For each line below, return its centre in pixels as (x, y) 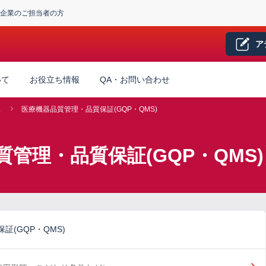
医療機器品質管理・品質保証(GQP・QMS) (89, 109)
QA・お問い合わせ (135, 79)
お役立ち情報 (55, 79)
